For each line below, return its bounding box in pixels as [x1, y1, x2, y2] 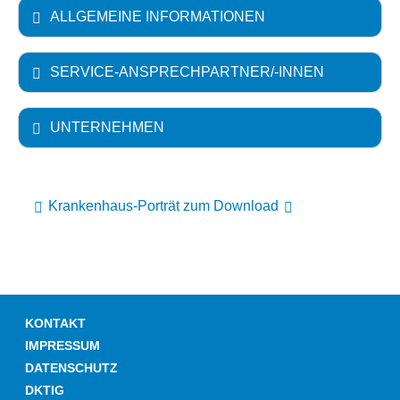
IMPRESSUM [25, 339, 100, 353]
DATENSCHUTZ [25, 362, 118, 375]
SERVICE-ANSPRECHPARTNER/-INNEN [50, 64, 324, 79]
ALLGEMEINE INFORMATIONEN [50, 9, 265, 24]
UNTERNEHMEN [50, 120, 164, 135]
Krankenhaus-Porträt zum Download [48, 198, 279, 213]
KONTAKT [25, 317, 86, 330]
